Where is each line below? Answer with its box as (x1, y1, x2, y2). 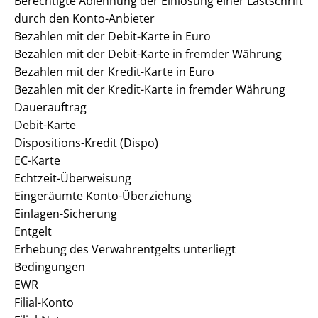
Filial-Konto (14, 295, 74, 310)
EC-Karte (14, 153, 60, 168)
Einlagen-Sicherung (14, 206, 117, 221)
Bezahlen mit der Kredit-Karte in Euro (14, 64, 214, 79)
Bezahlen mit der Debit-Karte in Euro (14, 28, 211, 44)
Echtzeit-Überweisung (14, 170, 131, 186)
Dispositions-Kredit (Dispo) (14, 135, 158, 150)
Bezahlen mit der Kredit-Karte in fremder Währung (14, 82, 285, 97)
